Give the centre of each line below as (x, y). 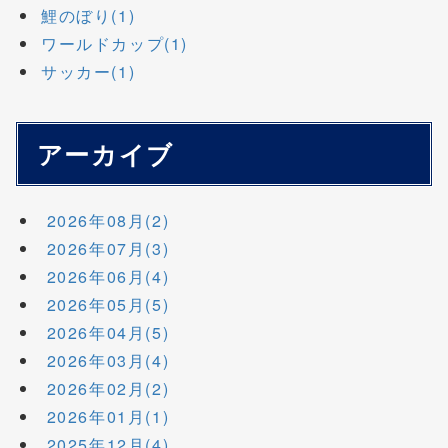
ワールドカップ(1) (114, 44)
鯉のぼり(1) (88, 16)
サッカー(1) (88, 72)
